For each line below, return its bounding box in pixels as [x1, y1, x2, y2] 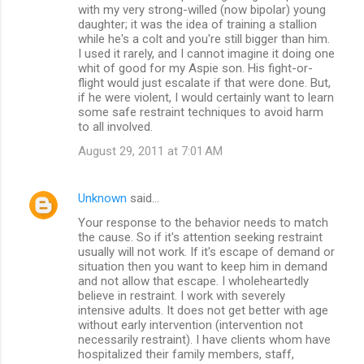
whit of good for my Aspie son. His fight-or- [78, 60, 313, 76]
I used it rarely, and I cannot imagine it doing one [78, 45, 335, 61]
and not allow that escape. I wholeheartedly [78, 273, 309, 288]
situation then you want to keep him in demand [78, 258, 327, 274]
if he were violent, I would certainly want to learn [78, 89, 334, 105]
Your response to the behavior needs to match [78, 214, 328, 230]
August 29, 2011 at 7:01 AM [78, 143, 223, 158]
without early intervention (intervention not [78, 317, 303, 332]
